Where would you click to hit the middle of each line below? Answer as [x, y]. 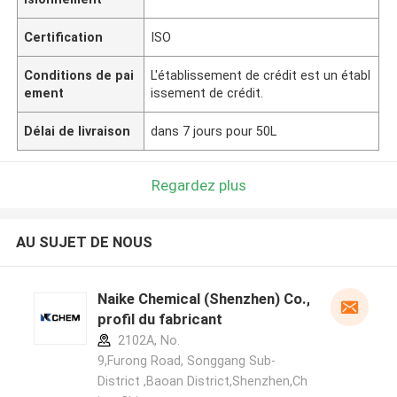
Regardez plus [198, 185]
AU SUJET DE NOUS [84, 242]
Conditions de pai [79, 75]
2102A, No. [147, 341]
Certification [64, 37]
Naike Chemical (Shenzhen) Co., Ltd [217, 299]
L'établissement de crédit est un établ [261, 75]
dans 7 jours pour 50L [214, 131]
